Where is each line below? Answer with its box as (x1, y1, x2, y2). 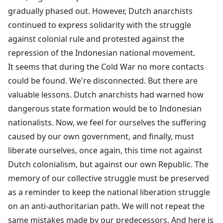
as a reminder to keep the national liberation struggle (8, 186, 210, 198)
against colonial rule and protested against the (8, 33, 184, 44)
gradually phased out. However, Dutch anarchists (8, 5, 193, 16)
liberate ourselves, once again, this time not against (8, 144, 202, 156)
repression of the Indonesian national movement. (8, 47, 195, 58)
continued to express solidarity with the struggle (8, 19, 191, 30)
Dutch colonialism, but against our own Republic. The (8, 158, 209, 170)
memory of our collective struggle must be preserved (8, 172, 209, 184)
